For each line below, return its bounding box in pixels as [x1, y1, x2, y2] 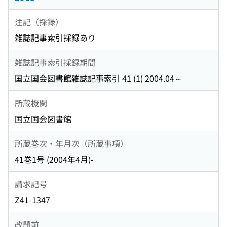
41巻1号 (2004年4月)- [15, 153, 94, 166]
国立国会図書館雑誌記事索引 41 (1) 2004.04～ [15, 72, 182, 85]
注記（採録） [15, 15, 63, 28]
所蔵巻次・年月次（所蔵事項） [15, 137, 128, 149]
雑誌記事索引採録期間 [15, 56, 96, 68]
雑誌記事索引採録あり [15, 31, 96, 44]
